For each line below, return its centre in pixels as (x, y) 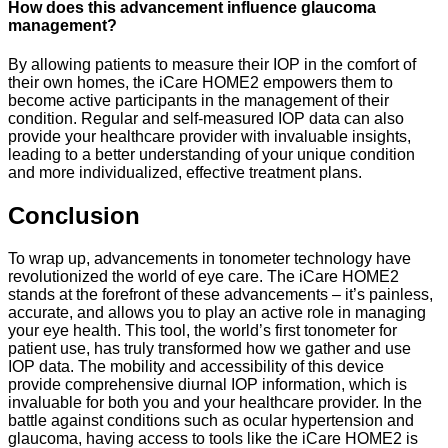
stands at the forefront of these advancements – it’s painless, (220, 294)
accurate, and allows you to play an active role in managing (217, 312)
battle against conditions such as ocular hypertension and (211, 420)
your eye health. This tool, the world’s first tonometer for (202, 330)
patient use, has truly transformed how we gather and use (209, 348)
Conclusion (74, 215)
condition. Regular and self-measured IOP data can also (206, 118)
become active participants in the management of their (198, 100)
